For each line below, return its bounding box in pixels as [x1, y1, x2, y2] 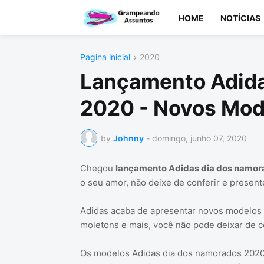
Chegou [80, 163, 115, 174]
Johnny [113, 133, 144, 143]
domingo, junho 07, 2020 [151, 133, 247, 143]
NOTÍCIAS [220, 12, 260, 23]
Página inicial [80, 52, 130, 62]
